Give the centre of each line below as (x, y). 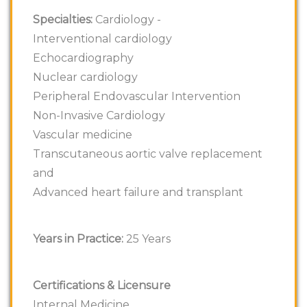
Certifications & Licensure (102, 285)
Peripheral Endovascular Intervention (137, 96)
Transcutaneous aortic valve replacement (148, 153)
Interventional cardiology (102, 38)
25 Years (147, 238)
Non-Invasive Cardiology (99, 115)
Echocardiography (83, 58)
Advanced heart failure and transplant (138, 192)
